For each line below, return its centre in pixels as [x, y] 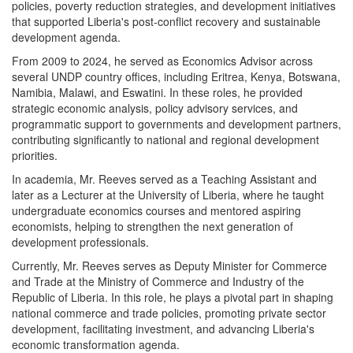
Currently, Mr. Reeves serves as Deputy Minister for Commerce [169, 266]
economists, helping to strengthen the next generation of [152, 227]
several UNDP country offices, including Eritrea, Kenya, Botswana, [176, 77]
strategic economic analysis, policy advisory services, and [155, 108]
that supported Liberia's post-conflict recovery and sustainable [166, 22]
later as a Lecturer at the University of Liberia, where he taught [168, 195]
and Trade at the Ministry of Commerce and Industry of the [158, 282]
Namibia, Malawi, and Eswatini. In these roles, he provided [157, 93]
